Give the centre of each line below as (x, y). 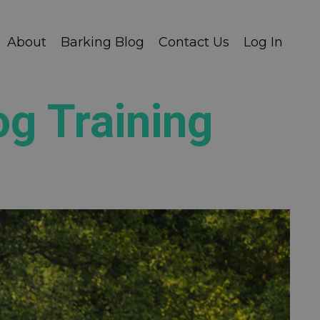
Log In (263, 42)
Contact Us (194, 42)
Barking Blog (102, 42)
